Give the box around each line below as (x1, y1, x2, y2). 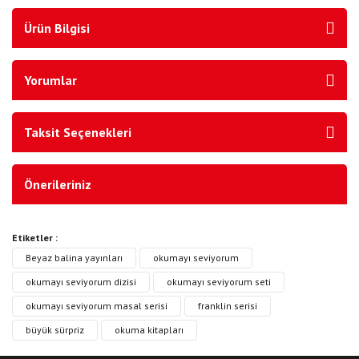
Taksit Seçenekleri (24, 124, 131, 140)
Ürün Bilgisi (24, 20, 90, 36)
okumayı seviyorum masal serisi (26, 300, 167, 312)
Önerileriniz (24, 176, 91, 192)
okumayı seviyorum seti (167, 276, 271, 288)
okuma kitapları (115, 324, 184, 336)
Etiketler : (12, 232, 58, 244)
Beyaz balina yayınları (26, 252, 123, 264)
